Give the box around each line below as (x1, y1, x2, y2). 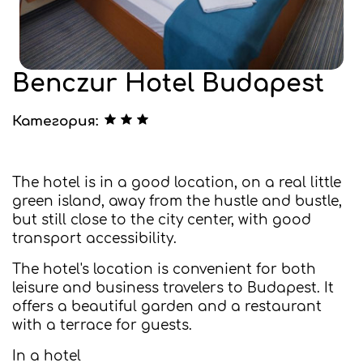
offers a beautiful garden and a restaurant (12, 299, 322, 314)
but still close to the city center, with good (12, 212, 311, 228)
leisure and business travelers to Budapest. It (12, 280, 334, 296)
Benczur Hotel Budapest (12, 70, 324, 97)
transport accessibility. (12, 231, 177, 246)
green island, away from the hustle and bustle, (12, 194, 342, 209)
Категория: (12, 113, 98, 129)
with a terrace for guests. (12, 318, 192, 333)
